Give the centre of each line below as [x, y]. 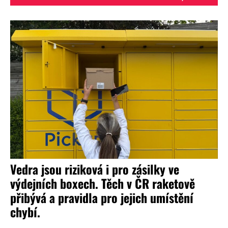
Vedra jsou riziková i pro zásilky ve [95, 169]
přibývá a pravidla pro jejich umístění [102, 197]
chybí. [25, 211]
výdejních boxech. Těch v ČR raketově [103, 183]
